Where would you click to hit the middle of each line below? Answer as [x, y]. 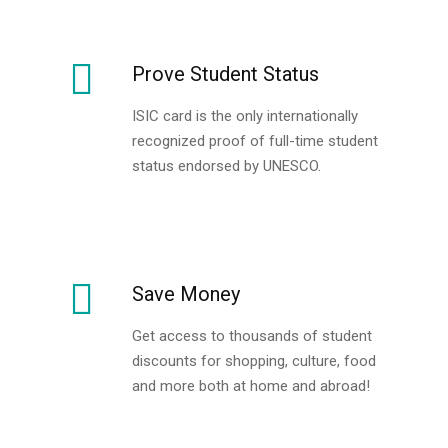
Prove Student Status [225, 74]
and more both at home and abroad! [251, 386]
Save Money [186, 294]
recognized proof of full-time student [255, 141]
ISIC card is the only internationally [245, 116]
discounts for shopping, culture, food [254, 361]
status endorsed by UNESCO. [226, 166]
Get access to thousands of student [252, 336]
